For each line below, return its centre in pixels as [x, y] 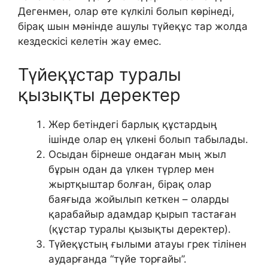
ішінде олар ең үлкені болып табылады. [148, 139]
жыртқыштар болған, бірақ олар [130, 184]
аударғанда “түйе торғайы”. [118, 259]
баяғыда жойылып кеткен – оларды [139, 199]
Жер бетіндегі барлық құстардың [133, 124]
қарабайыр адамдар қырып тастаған [142, 214]
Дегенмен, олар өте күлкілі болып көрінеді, [126, 12]
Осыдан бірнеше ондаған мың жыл [137, 154]
